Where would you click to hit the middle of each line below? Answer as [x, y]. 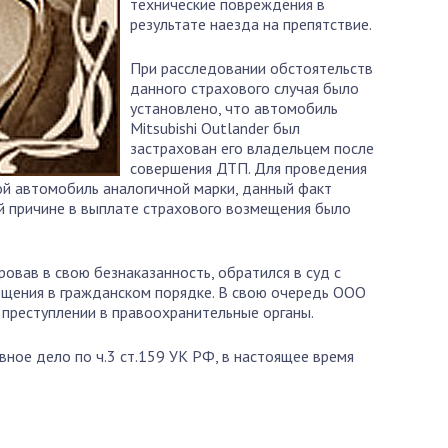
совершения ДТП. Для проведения [248, 168]
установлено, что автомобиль [234, 108]
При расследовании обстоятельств [251, 68]
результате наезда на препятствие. [251, 24]
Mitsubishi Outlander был [215, 128]
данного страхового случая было [244, 88]
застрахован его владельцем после [252, 148]
